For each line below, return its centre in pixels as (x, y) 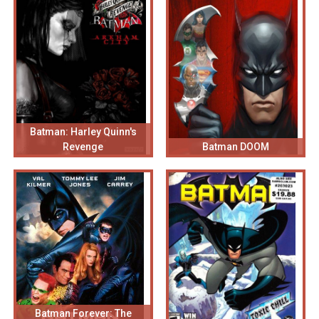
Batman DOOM (235, 146)
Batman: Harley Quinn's (83, 131)
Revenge (83, 146)
